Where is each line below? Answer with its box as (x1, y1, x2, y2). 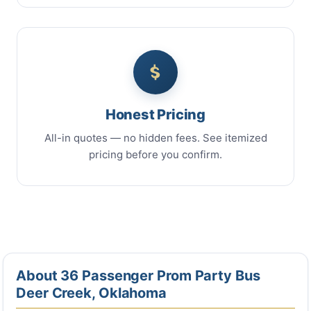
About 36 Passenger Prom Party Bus (16, 267, 260, 284)
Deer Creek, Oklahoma (16, 285, 167, 301)
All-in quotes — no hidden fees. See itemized (44, 131, 267, 144)
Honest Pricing (105, 106, 206, 123)
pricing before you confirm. (89, 148, 222, 161)
